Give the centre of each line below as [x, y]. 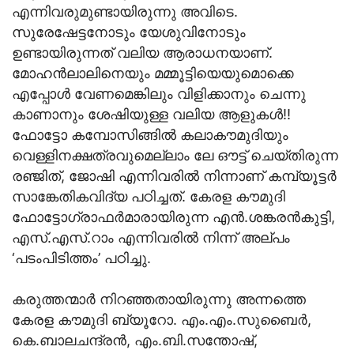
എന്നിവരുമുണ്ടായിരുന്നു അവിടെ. [125, 12]
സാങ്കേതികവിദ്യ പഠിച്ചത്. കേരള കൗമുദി [149, 197]
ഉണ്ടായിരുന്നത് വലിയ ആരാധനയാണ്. [142, 53]
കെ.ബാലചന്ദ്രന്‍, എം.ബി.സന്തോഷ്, [135, 341]
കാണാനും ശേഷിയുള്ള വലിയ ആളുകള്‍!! [151, 115]
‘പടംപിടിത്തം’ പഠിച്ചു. [81, 258]
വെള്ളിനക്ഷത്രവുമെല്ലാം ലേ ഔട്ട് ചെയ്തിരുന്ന [175, 156]
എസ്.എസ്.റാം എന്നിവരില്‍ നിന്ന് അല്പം [151, 238]
